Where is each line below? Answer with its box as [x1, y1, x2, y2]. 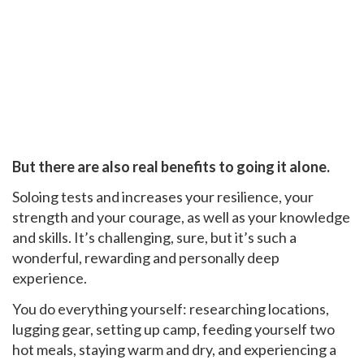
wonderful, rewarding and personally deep [12, 249, 279, 267]
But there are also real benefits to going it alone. [12, 157, 330, 175]
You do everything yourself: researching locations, [12, 299, 329, 318]
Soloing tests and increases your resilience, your [12, 188, 314, 206]
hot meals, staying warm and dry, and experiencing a [12, 340, 336, 358]
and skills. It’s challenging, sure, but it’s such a [12, 228, 297, 247]
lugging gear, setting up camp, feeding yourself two [12, 319, 335, 338]
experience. [12, 269, 87, 288]
